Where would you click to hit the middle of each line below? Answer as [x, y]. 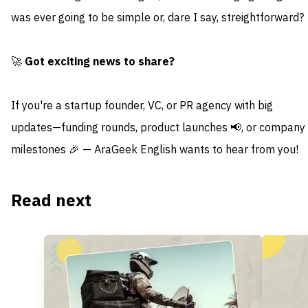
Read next [51, 201]
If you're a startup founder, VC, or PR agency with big [142, 106]
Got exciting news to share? [100, 62]
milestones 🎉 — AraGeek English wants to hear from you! [155, 150]
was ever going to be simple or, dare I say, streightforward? [157, 18]
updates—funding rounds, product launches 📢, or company [158, 128]
